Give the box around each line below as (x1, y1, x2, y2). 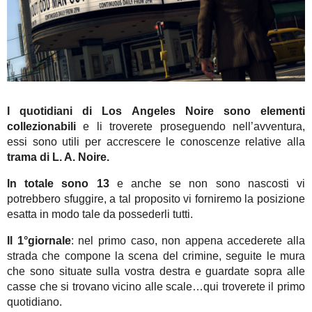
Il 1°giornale (7, 235, 71, 247)
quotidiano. (7, 296, 62, 309)
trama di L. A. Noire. (7, 151, 109, 164)
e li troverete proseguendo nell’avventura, (76, 120, 305, 133)
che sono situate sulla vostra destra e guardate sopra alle (7, 265, 305, 278)
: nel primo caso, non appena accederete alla (70, 235, 305, 247)
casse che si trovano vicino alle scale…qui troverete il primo (7, 281, 305, 293)
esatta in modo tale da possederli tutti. (7, 208, 193, 221)
